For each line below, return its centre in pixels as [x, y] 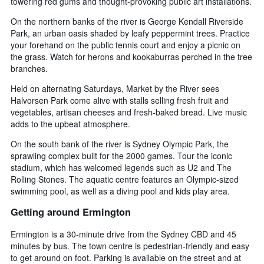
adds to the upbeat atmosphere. [70, 123]
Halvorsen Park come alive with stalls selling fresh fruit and [120, 100]
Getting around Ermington [71, 212]
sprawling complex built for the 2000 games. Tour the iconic [121, 155]
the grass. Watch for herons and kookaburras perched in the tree [131, 56]
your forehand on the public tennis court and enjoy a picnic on [126, 44]
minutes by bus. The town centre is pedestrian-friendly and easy [130, 245]
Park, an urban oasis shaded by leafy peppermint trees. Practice [130, 33]
